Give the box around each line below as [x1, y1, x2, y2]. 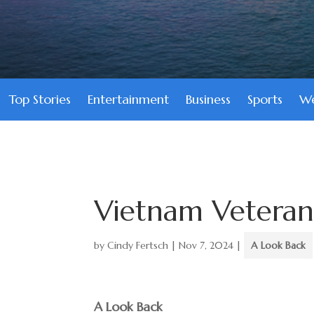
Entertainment [88, 91, 169, 107]
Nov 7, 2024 [179, 239, 234, 252]
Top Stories [8, 91, 71, 107]
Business [186, 91, 231, 107]
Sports [247, 91, 282, 107]
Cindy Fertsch [107, 239, 169, 252]
